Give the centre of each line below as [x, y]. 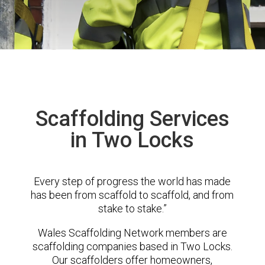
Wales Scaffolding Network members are [132, 233]
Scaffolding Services [132, 119]
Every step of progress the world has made [132, 181]
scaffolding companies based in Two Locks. [132, 246]
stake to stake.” [132, 209]
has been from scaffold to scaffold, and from [132, 195]
